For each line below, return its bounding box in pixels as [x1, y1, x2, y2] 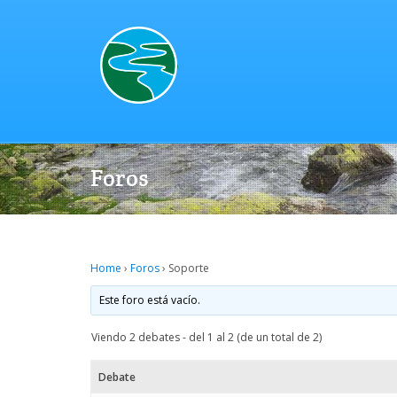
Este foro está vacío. [99, 292, 201, 307]
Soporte [168, 260, 209, 276]
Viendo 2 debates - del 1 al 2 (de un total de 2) [91, 329, 322, 345]
